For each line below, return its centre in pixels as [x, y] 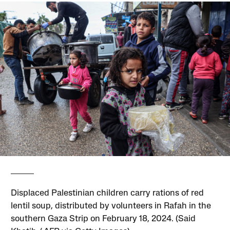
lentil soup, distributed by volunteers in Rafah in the [111, 206]
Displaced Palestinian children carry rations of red [108, 194]
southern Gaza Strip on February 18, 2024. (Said [103, 219]
